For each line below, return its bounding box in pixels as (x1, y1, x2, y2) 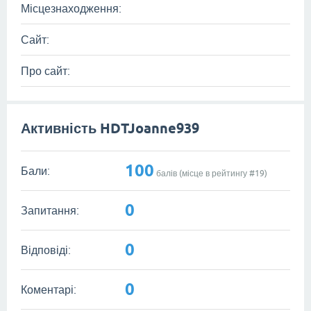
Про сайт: (21, 65, 70, 77)
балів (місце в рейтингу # (154, 168, 255, 178)
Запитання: (21, 203, 79, 217)
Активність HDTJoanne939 (21, 120, 199, 137)
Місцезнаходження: (21, 2, 121, 15)
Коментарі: (21, 283, 76, 296)
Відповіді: (21, 243, 71, 256)
